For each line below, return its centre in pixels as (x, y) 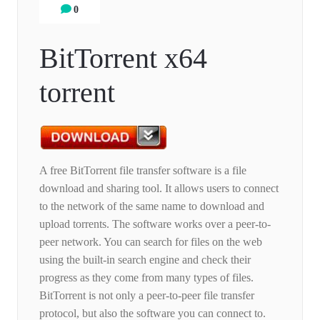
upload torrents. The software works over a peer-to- (155, 224)
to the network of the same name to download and (152, 206)
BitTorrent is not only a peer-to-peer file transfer (147, 296)
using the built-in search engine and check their (145, 260)
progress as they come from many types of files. (146, 278)
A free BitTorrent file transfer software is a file (143, 171)
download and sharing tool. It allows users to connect (159, 189)
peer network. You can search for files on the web (151, 242)
